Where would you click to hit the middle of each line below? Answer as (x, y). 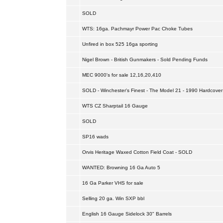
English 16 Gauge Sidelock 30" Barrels (127, 214)
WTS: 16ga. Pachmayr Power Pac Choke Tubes (137, 29)
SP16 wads (95, 137)
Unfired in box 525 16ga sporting (120, 44)
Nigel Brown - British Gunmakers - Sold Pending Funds (145, 59)
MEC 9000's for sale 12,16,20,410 (121, 75)
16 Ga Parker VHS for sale (112, 183)
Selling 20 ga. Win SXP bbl (113, 198)
